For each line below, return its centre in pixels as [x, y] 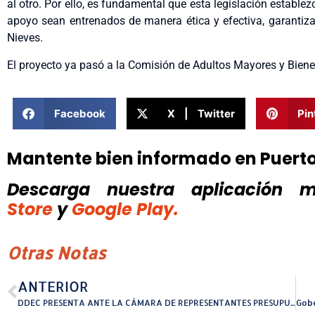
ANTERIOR [53, 287]
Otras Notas [57, 253]
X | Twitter [201, 113]
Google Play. [125, 210]
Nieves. [25, 38]
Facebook [79, 113]
